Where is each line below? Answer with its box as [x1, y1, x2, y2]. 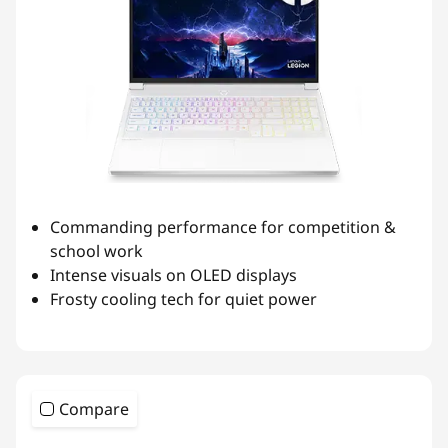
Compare [59, 398, 129, 421]
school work [50, 240, 143, 263]
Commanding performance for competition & [50, 216, 396, 239]
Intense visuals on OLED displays [50, 264, 297, 287]
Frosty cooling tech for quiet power [50, 288, 317, 311]
